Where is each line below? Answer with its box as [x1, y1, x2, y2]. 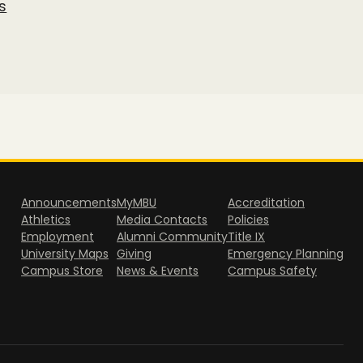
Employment [21, 228, 94, 246]
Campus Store [21, 263, 103, 280]
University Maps [21, 246, 109, 263]
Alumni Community [117, 228, 228, 246]
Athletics [21, 211, 70, 228]
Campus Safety [228, 263, 317, 280]
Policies [228, 211, 269, 228]
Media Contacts [117, 211, 207, 228]
